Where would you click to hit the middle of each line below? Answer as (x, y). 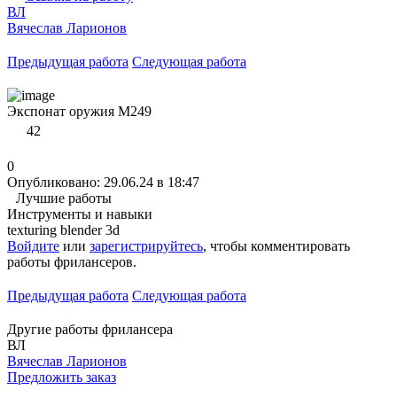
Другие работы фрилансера (90, 329)
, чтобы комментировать (276, 245)
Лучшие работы (64, 198)
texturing (34, 230)
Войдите (33, 245)
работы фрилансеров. (72, 261)
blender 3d (90, 230)
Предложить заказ (62, 377)
